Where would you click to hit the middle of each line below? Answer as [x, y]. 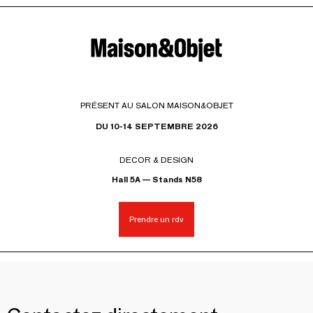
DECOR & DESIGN [156, 159]
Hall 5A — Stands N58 [156, 179]
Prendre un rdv [156, 219]
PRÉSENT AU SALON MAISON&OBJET [156, 105]
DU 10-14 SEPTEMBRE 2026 [156, 126]
